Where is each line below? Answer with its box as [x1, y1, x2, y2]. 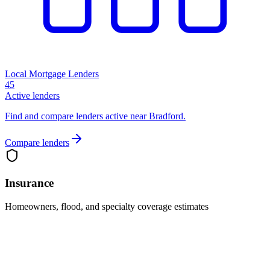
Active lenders [5, 90, 60, 101]
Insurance [5, 176, 54, 189]
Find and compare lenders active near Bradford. [5, 111, 186, 122]
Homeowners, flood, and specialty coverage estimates [5, 201, 209, 212]
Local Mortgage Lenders [5, 69, 99, 80]
